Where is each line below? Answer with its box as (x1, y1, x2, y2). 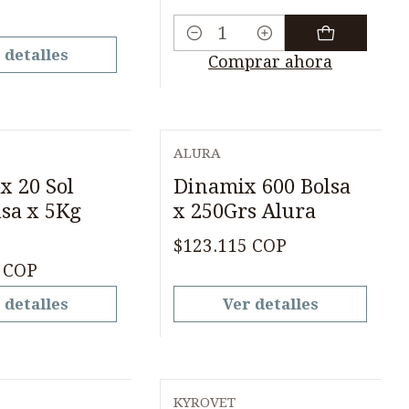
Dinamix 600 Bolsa (173, 173, 351, 198)
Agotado (197, 163, 250, 178)
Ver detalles (222, 294, 319, 313)
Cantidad (173, 37, 246, 57)
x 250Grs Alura (173, 198, 317, 223)
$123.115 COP (173, 235, 288, 257)
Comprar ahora (208, 52, 333, 72)
